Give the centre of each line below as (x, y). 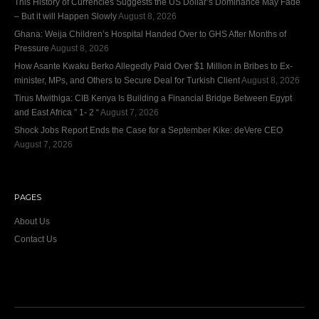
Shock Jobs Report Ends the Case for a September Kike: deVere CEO (148, 130)
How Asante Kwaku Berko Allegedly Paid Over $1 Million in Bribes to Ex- (153, 66)
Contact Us (36, 239)
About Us (32, 221)
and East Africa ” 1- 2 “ (57, 112)
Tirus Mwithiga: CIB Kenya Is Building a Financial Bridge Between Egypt (153, 98)
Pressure (32, 48)
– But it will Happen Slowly (66, 16)
